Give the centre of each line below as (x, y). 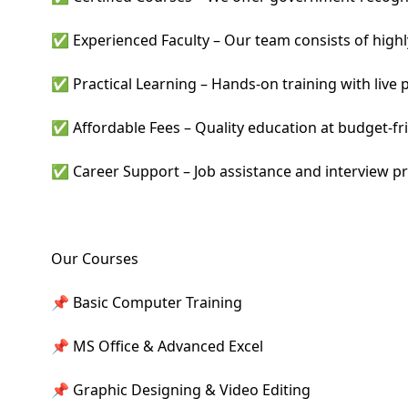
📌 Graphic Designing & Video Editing (181, 390)
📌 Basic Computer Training (147, 302)
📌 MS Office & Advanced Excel (157, 346)
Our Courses (95, 259)
